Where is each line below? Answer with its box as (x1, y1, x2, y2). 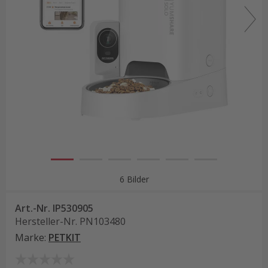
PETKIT (48, 230, 81, 244)
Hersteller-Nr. (15, 214, 77, 228)
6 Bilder (119, 173, 149, 185)
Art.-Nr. (15, 201, 50, 215)
